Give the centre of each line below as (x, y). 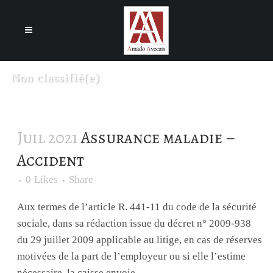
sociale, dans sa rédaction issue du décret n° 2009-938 (134, 223)
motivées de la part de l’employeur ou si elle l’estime (131, 256)
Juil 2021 (47, 138)
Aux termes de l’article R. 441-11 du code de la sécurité (136, 207)
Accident (50, 160)
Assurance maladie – (158, 138)
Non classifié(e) (55, 77)
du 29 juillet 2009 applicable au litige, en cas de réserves (139, 240)
